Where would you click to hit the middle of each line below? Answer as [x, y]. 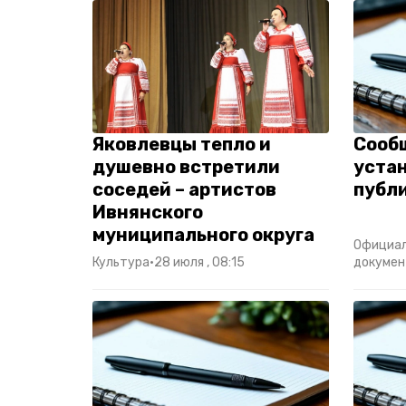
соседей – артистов [184, 189]
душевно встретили [186, 166]
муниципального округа [203, 234]
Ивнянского [148, 212]
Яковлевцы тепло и [182, 144]
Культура [121, 262]
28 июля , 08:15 [199, 262]
